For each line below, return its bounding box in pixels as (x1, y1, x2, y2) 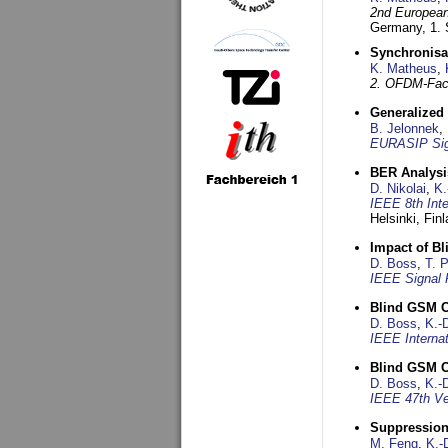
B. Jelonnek (370, 121, 439, 136)
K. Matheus (370, 61, 437, 76)
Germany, (370, 20, 430, 35)
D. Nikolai (370, 181, 426, 196)
